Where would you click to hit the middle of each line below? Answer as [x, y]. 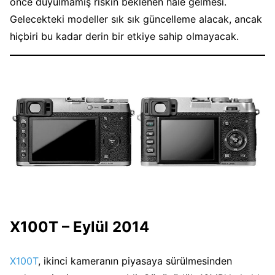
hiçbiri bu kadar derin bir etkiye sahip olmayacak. [124, 37]
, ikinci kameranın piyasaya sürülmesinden [135, 261]
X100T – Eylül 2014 [79, 227]
